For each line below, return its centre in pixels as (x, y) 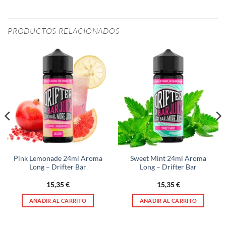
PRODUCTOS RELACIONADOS (64, 31)
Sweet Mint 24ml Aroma (168, 158)
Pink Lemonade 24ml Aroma (58, 158)
